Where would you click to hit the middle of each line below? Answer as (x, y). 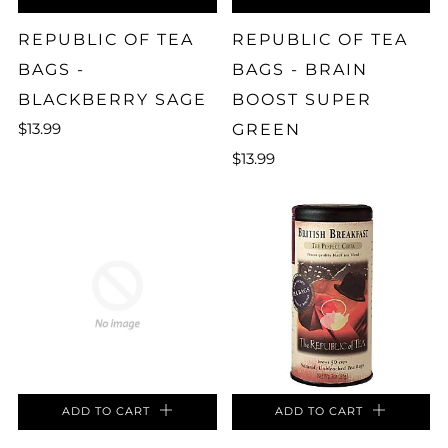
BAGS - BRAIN (299, 69)
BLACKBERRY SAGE (112, 99)
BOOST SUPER (301, 99)
